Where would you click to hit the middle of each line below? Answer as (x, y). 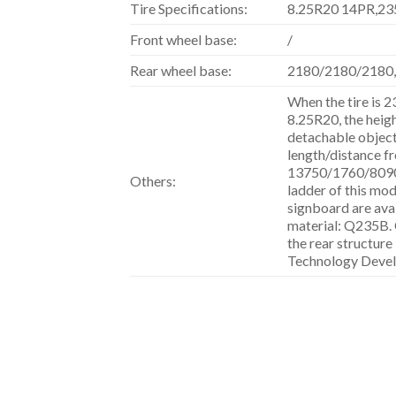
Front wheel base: (183, 40)
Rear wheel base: (181, 71)
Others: (153, 181)
